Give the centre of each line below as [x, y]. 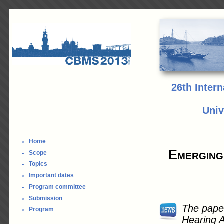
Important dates [51, 176]
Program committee [57, 187]
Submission [46, 198]
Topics [38, 164]
